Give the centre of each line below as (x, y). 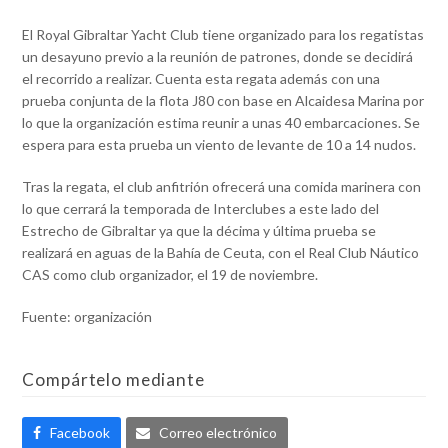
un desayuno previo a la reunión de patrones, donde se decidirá (218, 57)
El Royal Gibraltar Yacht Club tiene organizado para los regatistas (223, 35)
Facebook (79, 433)
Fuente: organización (87, 317)
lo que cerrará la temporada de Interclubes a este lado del (201, 209)
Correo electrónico (217, 433)
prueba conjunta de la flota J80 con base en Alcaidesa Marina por (223, 101)
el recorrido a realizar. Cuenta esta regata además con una (201, 79)
